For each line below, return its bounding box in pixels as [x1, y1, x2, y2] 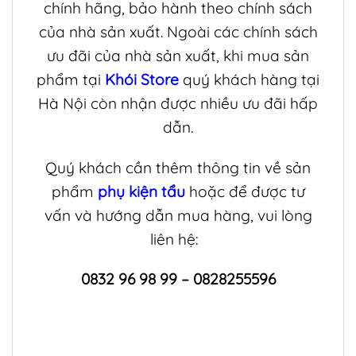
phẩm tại [37, 69, 101, 89]
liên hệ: [149, 229, 207, 249]
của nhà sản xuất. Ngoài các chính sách [38, 21, 318, 41]
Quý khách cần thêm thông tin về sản [45, 157, 311, 177]
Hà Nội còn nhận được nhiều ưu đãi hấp [38, 93, 318, 113]
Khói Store [105, 69, 179, 89]
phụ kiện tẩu [97, 181, 189, 201]
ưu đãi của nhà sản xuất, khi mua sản [47, 45, 309, 65]
